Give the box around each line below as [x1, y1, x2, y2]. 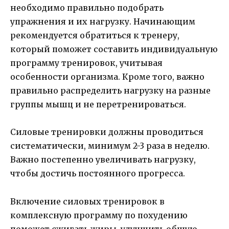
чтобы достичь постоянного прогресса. [10, 168, 185, 179]
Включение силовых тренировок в [10, 196, 165, 207]
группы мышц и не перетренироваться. [10, 99, 186, 110]
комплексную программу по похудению [10, 210, 188, 220]
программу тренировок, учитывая [10, 58, 163, 68]
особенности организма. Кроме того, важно [10, 72, 204, 82]
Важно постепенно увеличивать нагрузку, [10, 154, 196, 165]
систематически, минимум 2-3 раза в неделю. [10, 141, 210, 151]
